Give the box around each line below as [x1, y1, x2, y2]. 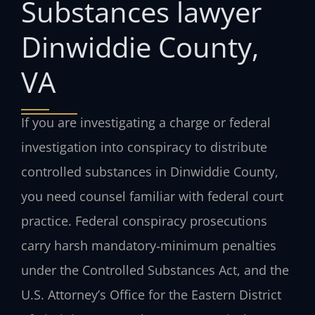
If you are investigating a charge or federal [21, 113, 271, 131]
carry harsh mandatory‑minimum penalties [21, 236, 276, 254]
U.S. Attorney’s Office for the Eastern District [21, 285, 281, 303]
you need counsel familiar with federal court [21, 187, 283, 205]
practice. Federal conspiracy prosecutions [21, 212, 267, 229]
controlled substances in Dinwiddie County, [21, 162, 278, 180]
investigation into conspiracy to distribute [21, 138, 267, 155]
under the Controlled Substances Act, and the [21, 261, 289, 278]
